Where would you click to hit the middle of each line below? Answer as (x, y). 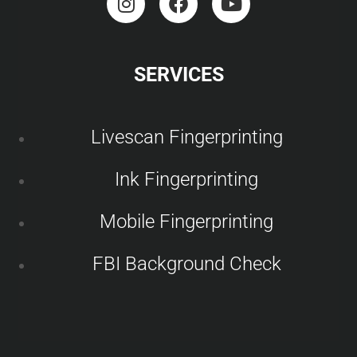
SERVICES (178, 75)
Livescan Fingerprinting (186, 137)
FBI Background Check (186, 264)
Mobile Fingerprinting (186, 222)
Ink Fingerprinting (186, 179)
